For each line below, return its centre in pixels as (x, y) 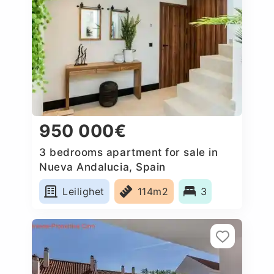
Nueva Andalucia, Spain (102, 167)
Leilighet (83, 191)
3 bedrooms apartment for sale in (129, 152)
